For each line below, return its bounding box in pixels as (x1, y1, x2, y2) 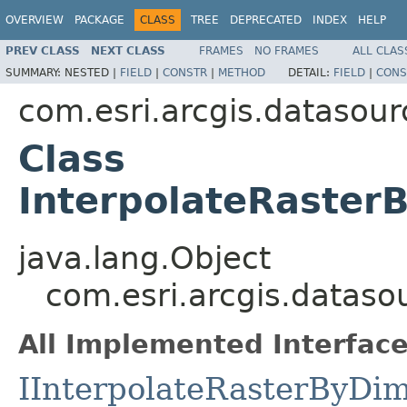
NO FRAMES (254, 44, 319, 57)
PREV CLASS (5, 44, 80, 57)
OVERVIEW (5, 14, 64, 26)
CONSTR (163, 65, 207, 79)
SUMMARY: (5, 65, 65, 79)
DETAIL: (288, 65, 333, 79)
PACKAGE (74, 14, 124, 26)
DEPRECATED (230, 14, 302, 26)
